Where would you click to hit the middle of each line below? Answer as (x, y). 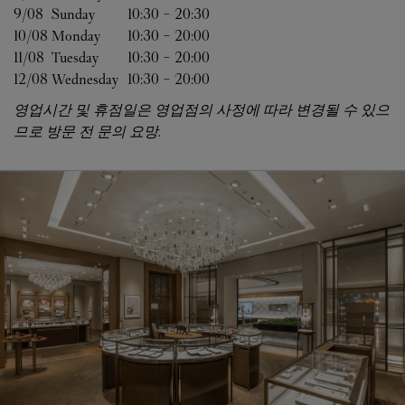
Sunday (73, 14)
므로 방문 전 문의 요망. (87, 132)
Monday (76, 36)
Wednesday (85, 79)
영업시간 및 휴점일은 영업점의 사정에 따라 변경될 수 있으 (202, 110)
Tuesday (75, 57)
